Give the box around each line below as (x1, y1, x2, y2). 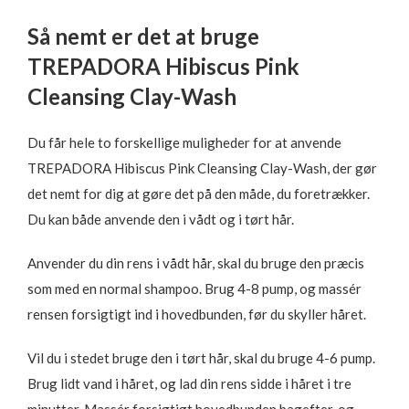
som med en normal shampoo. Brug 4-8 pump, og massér (27, 280, 362, 297)
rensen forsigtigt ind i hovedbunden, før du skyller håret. (27, 306, 366, 322)
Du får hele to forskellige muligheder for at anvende (27, 134, 341, 151)
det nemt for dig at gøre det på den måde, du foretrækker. (27, 185, 370, 202)
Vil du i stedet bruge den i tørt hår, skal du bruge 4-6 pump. (27, 350, 375, 366)
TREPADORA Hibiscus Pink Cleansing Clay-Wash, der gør (27, 160, 377, 176)
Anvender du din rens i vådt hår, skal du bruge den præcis (27, 255, 364, 271)
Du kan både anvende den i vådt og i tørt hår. (27, 211, 294, 227)
